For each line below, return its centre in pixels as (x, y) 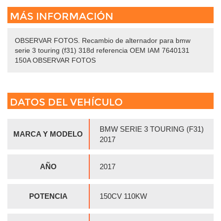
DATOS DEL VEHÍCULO (66, 102)
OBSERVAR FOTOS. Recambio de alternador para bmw (103, 41)
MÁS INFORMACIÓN (62, 17)
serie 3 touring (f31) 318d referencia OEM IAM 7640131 (102, 51)
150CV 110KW (123, 196)
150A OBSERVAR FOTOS (55, 60)
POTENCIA (48, 196)
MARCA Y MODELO (48, 134)
